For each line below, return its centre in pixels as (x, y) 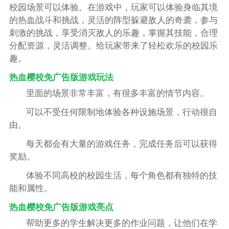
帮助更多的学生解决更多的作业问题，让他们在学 (122, 223)
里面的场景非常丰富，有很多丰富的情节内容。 (118, 94)
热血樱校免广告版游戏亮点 (61, 207)
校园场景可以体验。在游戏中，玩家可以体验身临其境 (113, 8)
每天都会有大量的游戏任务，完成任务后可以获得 (122, 144)
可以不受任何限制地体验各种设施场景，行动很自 (122, 112)
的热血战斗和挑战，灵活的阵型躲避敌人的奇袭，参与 (113, 20)
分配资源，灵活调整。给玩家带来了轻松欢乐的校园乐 (113, 46)
